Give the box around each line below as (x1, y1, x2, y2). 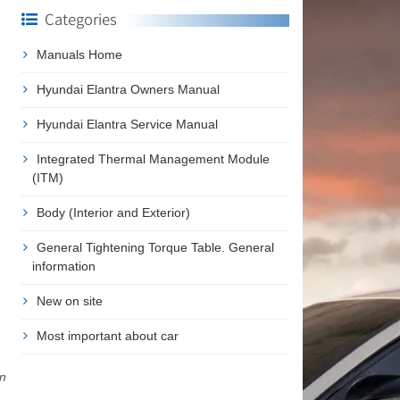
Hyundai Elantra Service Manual (36, 116, 218, 131)
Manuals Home (36, 46, 122, 62)
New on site (36, 293, 103, 308)
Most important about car (36, 328, 179, 343)
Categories (44, 8, 117, 29)
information (31, 258, 96, 273)
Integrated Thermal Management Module (36, 151, 270, 166)
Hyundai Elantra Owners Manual (36, 81, 220, 96)
